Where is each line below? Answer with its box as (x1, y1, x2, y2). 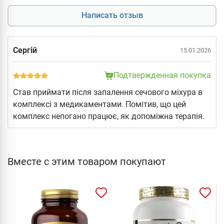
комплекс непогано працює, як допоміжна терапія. (13, 111, 204, 121)
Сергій (13, 45, 37, 55)
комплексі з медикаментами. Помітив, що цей (13, 99, 186, 109)
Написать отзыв (81, 10, 143, 20)
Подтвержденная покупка (113, 70, 211, 80)
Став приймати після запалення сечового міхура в (13, 87, 202, 97)
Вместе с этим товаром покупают (7, 155, 166, 167)
